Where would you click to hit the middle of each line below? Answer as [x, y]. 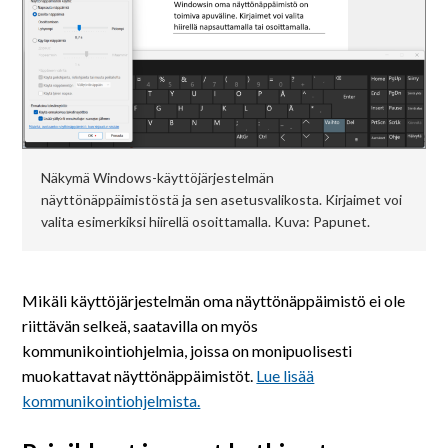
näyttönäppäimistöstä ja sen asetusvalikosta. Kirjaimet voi [221, 200]
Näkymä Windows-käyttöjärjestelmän [157, 178]
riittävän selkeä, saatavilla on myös [140, 326]
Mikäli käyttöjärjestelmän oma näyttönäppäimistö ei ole [214, 301]
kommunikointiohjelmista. [111, 401]
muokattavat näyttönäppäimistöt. [139, 376]
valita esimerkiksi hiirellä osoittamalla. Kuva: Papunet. [205, 222]
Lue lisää [285, 376]
